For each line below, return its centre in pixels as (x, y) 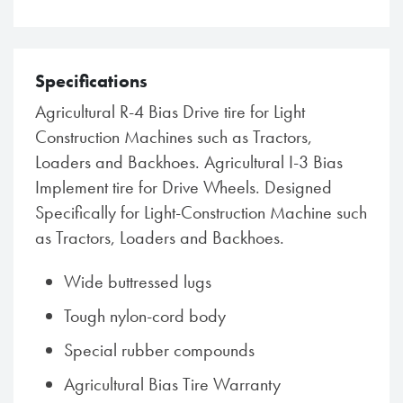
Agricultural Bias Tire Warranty (172, 384)
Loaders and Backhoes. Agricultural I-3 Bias (189, 162)
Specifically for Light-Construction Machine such (201, 212)
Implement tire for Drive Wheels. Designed (184, 187)
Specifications (91, 81)
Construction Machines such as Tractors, (174, 137)
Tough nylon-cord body (145, 316)
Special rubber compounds (159, 350)
